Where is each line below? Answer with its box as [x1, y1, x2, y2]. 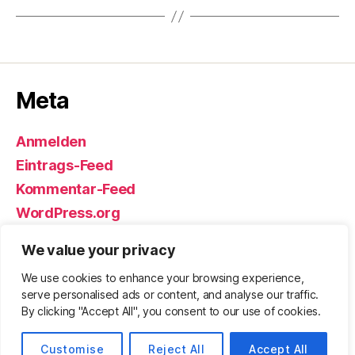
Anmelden [16, 133, 86, 151]
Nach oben [260, 276, 328, 292]
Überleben [16, 314, 79, 330]
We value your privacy [21, 242, 176, 258]
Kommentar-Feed [16, 181, 136, 198]
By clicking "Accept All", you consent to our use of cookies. [21, 304, 321, 318]
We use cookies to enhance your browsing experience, [21, 271, 304, 284]
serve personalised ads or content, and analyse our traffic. [21, 288, 319, 301]
